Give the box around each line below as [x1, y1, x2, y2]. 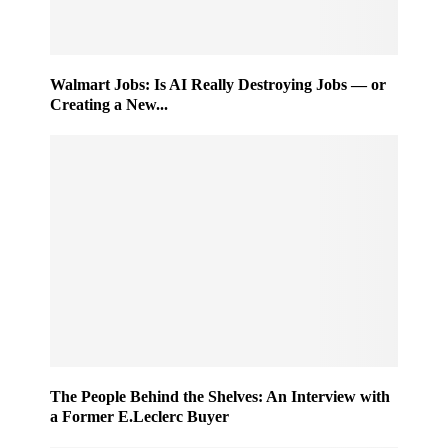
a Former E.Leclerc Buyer [50, 407, 229, 425]
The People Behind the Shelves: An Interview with [50, 387, 390, 405]
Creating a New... [50, 95, 168, 113]
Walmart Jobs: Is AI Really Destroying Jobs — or [50, 75, 386, 93]
